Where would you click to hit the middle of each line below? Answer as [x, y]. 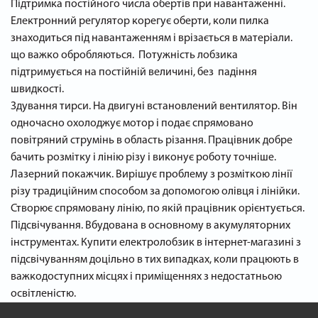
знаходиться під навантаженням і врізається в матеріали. [152, 38]
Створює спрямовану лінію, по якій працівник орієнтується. [158, 209]
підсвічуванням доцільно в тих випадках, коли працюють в [155, 260]
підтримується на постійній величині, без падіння [134, 72]
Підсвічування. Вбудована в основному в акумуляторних [150, 226]
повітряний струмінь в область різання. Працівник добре [152, 141]
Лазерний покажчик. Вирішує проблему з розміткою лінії [152, 175]
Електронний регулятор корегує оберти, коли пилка [140, 21]
